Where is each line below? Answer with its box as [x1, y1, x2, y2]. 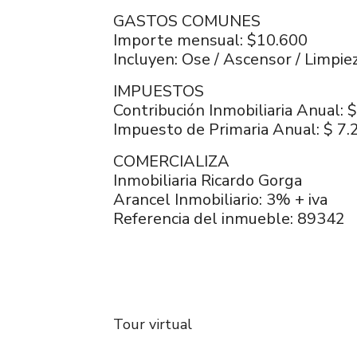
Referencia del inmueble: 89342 [113, 208, 345, 229]
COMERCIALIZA [113, 151, 229, 172]
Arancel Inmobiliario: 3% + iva [113, 189, 328, 210]
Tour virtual [113, 315, 192, 334]
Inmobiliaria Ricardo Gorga [113, 170, 302, 191]
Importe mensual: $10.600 [113, 29, 308, 51]
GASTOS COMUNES [113, 10, 261, 32]
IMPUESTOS [113, 80, 204, 102]
